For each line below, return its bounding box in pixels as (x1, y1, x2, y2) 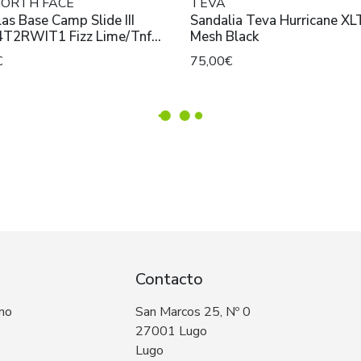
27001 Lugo (135, 322, 207, 341)
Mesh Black (190, 27, 259, 47)
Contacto (135, 268, 203, 291)
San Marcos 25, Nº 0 (135, 303, 251, 322)
